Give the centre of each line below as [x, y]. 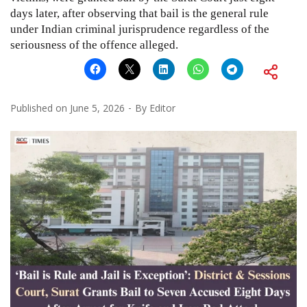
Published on [40, 108]
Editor [162, 108]
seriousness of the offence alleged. [94, 45]
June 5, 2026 [97, 108]
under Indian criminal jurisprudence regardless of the [140, 29]
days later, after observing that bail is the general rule [139, 13]
